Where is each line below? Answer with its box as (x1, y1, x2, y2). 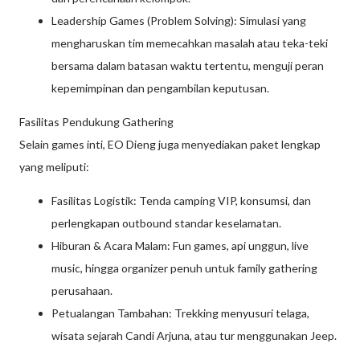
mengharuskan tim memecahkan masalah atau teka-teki (51, 35, 328, 50)
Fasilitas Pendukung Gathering (19, 114, 174, 129)
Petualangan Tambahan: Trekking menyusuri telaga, (51, 305, 309, 320)
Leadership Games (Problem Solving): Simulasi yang (51, 13, 306, 27)
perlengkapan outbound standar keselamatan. (51, 215, 281, 230)
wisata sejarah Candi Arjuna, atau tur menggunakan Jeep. (51, 328, 337, 342)
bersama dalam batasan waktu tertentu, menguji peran (51, 58, 324, 72)
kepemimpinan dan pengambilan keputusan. (51, 80, 269, 95)
